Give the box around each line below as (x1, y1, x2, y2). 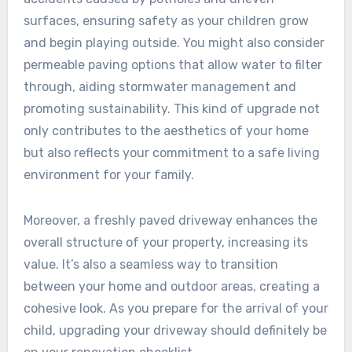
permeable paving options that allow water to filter (23, 57, 322, 73)
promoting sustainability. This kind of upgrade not (23, 101, 320, 117)
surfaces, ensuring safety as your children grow (23, 13, 309, 29)
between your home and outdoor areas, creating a (23, 279, 320, 295)
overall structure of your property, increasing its (23, 235, 308, 251)
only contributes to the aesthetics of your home (23, 123, 309, 139)
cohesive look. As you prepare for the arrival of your (23, 301, 328, 317)
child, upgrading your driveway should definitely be (23, 323, 327, 339)
